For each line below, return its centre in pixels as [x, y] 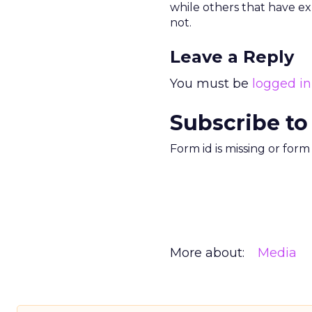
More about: [207, 253]
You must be [211, 84]
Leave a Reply [232, 57]
